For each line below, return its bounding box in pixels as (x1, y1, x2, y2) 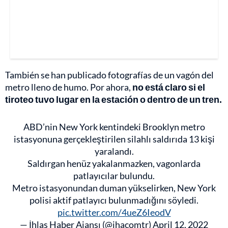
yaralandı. (94, 145, 134, 157)
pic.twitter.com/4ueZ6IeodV (57, 206, 171, 218)
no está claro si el (131, 81, 205, 93)
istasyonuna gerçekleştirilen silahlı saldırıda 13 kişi (13, 133, 215, 145)
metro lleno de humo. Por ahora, (5, 81, 131, 93)
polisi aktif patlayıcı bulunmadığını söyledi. (30, 194, 198, 206)
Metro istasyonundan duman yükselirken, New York (12, 182, 216, 193)
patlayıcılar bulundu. (73, 169, 155, 181)
